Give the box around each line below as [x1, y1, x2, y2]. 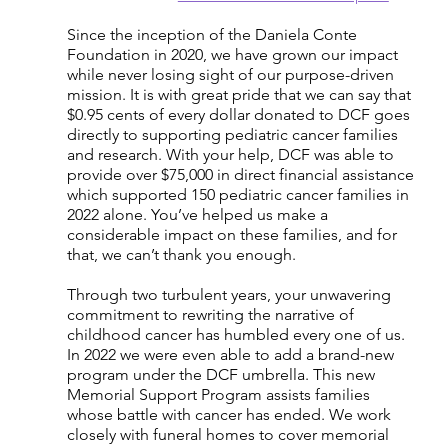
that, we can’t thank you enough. [66, 244, 296, 264]
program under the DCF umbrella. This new [66, 364, 379, 384]
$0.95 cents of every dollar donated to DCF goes [66, 104, 414, 124]
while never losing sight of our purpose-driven [66, 64, 398, 84]
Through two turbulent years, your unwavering [66, 284, 395, 304]
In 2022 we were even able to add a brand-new [66, 344, 398, 364]
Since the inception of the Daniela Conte [66, 24, 361, 44]
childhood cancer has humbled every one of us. [66, 324, 409, 344]
